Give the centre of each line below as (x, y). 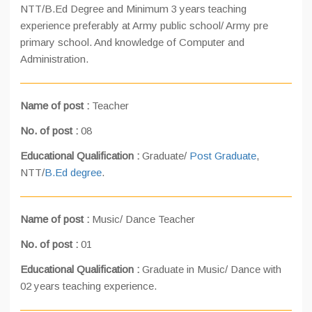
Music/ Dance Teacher (143, 219)
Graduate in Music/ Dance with (212, 269)
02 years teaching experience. (88, 286)
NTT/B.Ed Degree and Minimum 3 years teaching (133, 9)
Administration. (54, 59)
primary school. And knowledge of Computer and (132, 42)
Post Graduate (223, 156)
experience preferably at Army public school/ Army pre (144, 25)
